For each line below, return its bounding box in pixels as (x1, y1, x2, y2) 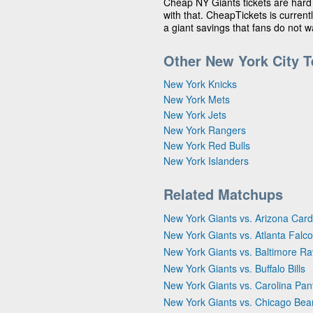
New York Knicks (163, 76, 237, 91)
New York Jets (163, 107, 226, 122)
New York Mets (163, 92, 230, 106)
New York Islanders (163, 153, 249, 168)
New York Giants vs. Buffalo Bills (163, 261, 305, 275)
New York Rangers (163, 122, 246, 137)
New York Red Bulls (163, 138, 250, 152)
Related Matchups (163, 183, 283, 204)
